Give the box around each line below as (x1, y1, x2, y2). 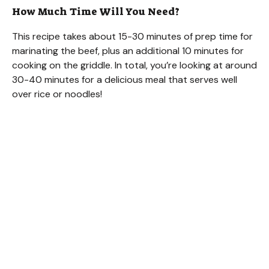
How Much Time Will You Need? (12, 5, 180, 19)
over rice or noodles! (12, 88, 102, 101)
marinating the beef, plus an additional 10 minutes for (12, 44, 244, 58)
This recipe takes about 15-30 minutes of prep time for (12, 30, 253, 43)
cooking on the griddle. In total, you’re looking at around (12, 59, 257, 72)
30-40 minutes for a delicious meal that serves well (12, 73, 237, 86)
